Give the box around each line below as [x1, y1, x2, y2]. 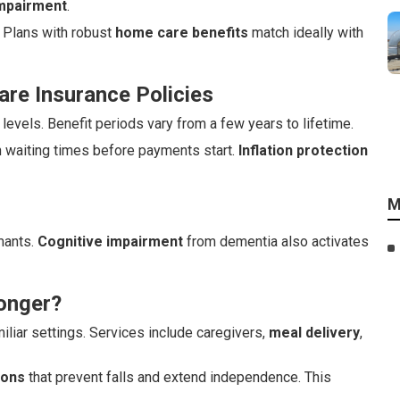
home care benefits [115, 24, 248, 41]
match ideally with [248, 24, 363, 41]
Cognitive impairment [37, 233, 183, 250]
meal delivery [269, 324, 360, 341]
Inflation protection [238, 142, 368, 159]
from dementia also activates [183, 233, 369, 250]
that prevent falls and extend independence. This [25, 369, 331, 386]
